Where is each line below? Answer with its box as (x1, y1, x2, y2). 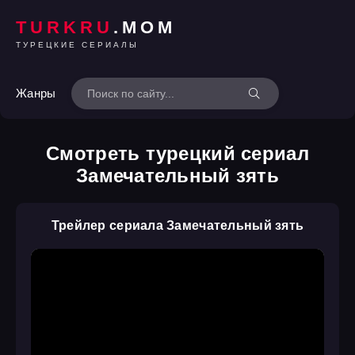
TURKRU (16, 17, 113, 37)
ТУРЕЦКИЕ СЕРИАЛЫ (16, 40, 139, 49)
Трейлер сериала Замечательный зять (51, 219, 304, 232)
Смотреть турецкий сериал (46, 143, 309, 164)
